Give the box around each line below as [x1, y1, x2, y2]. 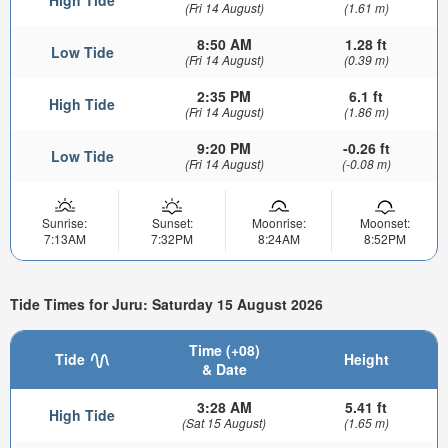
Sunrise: [42, 213, 87, 231]
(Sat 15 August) [182, 414, 266, 432]
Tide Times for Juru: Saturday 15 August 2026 [10, 293, 323, 314]
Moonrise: [251, 213, 306, 231]
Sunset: [151, 213, 193, 231]
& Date [201, 359, 247, 380]
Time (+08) [188, 340, 260, 361]
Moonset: [359, 213, 410, 231]
